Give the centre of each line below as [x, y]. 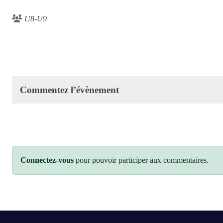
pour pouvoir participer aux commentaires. [141, 160]
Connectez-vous [47, 160]
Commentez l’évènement [69, 90]
